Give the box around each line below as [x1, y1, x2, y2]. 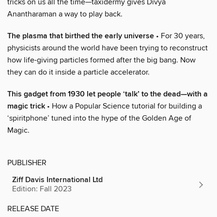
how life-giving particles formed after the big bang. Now [7, 55, 196, 65]
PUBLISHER [7, 157, 46, 168]
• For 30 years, [154, 31, 205, 41]
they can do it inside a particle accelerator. [7, 67, 150, 77]
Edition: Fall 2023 [12, 184, 72, 194]
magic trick [7, 101, 45, 111]
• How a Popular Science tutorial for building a [45, 101, 202, 111]
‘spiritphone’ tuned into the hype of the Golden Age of [7, 113, 191, 123]
